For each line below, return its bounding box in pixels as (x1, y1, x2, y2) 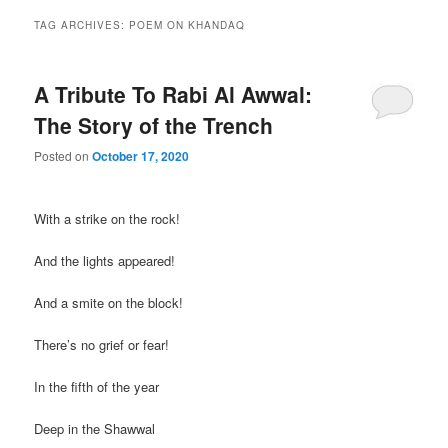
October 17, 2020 (92, 147, 190, 166)
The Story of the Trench (34, 109, 274, 140)
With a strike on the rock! (34, 208, 181, 228)
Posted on (34, 147, 93, 165)
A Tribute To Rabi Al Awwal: (34, 78, 313, 109)
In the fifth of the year (34, 377, 160, 397)
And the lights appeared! (34, 250, 176, 270)
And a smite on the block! (34, 292, 184, 312)
